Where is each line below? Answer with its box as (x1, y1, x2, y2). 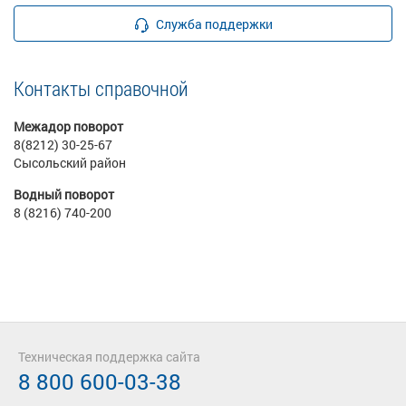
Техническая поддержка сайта (18, 348, 200, 365)
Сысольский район (14, 154, 126, 171)
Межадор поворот (14, 118, 123, 135)
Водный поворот (14, 186, 114, 203)
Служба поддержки (156, 14, 273, 33)
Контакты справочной (14, 75, 188, 101)
